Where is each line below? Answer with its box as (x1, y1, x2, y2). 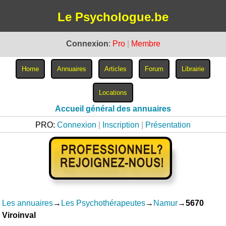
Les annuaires (2, 199, 53, 207)
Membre (131, 39, 160, 48)
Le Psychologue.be (58, 10, 168, 24)
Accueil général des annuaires (55, 104, 171, 113)
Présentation (145, 121, 191, 129)
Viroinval (2, 211, 36, 219)
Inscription (102, 121, 139, 129)
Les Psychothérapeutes (61, 199, 146, 207)
